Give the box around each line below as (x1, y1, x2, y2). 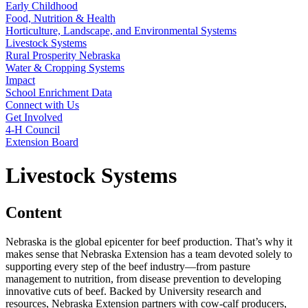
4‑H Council (5, 124, 60, 135)
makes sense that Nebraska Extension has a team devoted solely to (5, 247, 292, 260)
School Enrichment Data (5, 87, 112, 98)
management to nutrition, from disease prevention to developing (5, 272, 281, 285)
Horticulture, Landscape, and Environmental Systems (5, 25, 236, 36)
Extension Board (5, 136, 78, 148)
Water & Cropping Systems (5, 62, 124, 74)
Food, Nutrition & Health (5, 12, 115, 24)
